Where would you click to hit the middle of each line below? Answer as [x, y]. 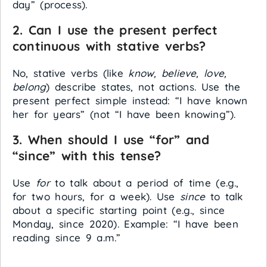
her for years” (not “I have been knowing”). [124, 114]
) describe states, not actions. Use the [143, 87]
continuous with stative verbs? [109, 46]
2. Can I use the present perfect [115, 30]
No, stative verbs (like [71, 73]
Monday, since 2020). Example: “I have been [125, 224]
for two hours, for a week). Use [97, 196]
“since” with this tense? [87, 156]
